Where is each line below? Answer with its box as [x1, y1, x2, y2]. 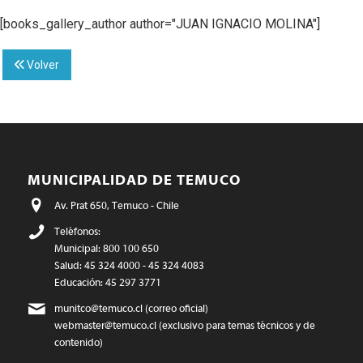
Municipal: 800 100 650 [53, 242, 159, 255]
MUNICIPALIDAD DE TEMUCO [27, 172, 241, 189]
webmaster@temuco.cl [53, 319, 156, 332]
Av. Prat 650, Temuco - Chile [53, 199, 179, 212]
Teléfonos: [53, 225, 100, 238]
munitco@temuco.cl [53, 302, 143, 315]
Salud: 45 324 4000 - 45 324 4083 [53, 259, 204, 272]
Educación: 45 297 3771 [53, 276, 161, 289]
